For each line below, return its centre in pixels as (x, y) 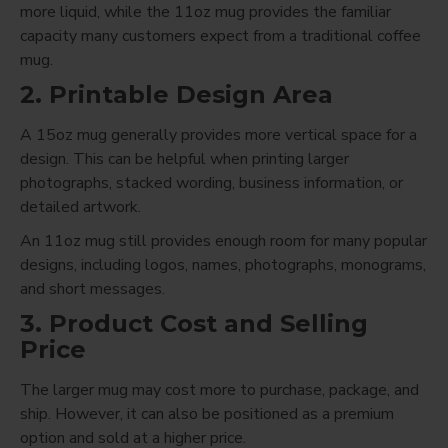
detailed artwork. (80, 206)
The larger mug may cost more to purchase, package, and (219, 389)
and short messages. (92, 288)
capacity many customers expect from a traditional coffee (220, 35)
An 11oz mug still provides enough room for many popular (223, 240)
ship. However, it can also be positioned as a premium (207, 413)
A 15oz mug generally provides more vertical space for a (218, 134)
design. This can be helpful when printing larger (184, 158)
